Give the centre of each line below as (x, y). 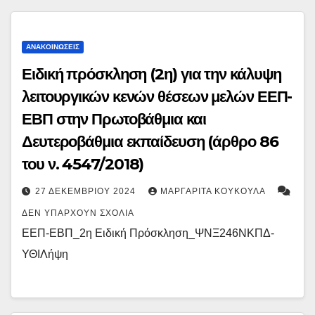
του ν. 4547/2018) (83, 165)
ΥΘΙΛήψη (45, 255)
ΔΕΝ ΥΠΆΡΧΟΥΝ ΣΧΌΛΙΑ (78, 213)
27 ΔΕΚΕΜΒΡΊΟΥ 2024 (87, 192)
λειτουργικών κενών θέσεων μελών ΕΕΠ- (157, 97)
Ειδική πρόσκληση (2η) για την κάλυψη (152, 75)
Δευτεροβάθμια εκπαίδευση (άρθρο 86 (150, 142)
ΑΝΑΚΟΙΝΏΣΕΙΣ (53, 47)
